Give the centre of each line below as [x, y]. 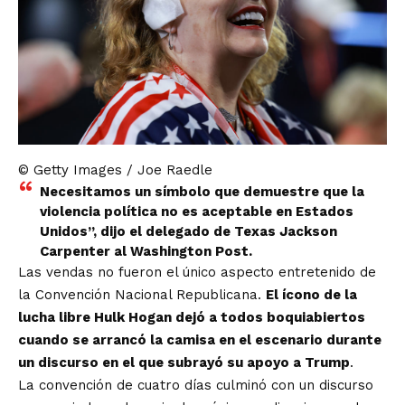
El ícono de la [311, 295]
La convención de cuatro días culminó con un [169, 385]
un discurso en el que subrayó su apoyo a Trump [184, 363]
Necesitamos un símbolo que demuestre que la [202, 192]
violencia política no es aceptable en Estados [197, 212]
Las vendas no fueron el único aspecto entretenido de [197, 272]
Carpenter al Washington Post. [146, 251]
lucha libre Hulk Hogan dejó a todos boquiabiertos [192, 317]
